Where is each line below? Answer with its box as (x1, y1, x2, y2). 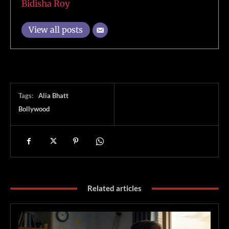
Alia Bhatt (38, 91, 68, 100)
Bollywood (18, 105, 50, 113)
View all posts (29, 25, 83, 35)
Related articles (87, 184, 142, 193)
